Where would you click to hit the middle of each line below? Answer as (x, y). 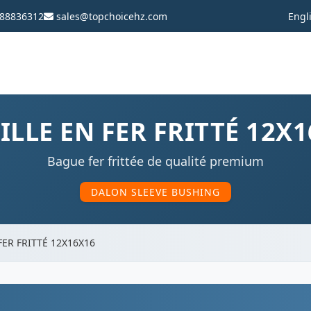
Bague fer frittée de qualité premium (155, 161)
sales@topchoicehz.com (110, 16)
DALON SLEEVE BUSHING (155, 192)
